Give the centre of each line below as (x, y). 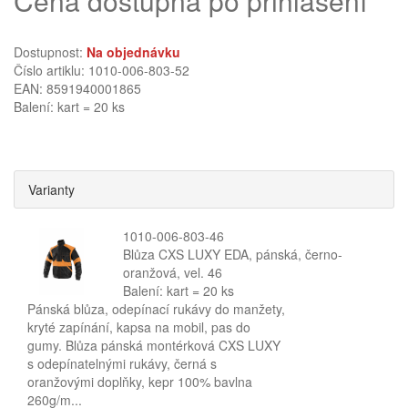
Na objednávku (133, 52)
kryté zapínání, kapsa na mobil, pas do (139, 327)
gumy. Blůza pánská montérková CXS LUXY (154, 345)
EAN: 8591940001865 (77, 88)
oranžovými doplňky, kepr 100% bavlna (140, 382)
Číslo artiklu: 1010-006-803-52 (102, 70)
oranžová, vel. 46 (172, 272)
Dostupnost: (50, 52)
